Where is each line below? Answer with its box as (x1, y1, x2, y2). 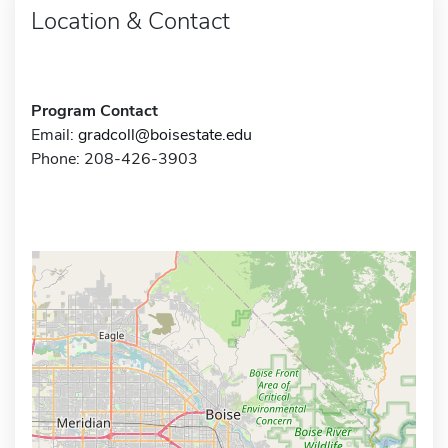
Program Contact (31, 99, 158, 122)
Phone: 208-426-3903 (31, 147, 198, 170)
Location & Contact (31, 4, 230, 37)
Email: (31, 123, 78, 146)
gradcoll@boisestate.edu (78, 123, 252, 146)
